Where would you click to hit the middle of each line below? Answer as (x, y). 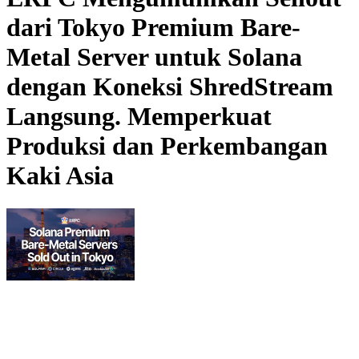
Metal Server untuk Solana (154, 57)
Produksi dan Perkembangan (167, 146)
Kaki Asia (60, 176)
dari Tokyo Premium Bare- (153, 28)
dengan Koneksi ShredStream (170, 87)
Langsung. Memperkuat (139, 117)
